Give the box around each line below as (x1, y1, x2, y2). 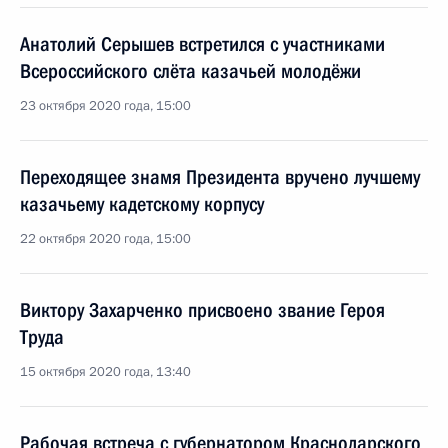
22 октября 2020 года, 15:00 (20, 230, 191, 248)
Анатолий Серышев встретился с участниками (20, 32, 385, 56)
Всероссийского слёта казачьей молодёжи (20, 59, 361, 83)
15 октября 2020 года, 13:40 (20, 363, 191, 381)
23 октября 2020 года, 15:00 (20, 97, 191, 115)
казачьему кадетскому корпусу (20, 192, 264, 216)
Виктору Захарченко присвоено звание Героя (20, 298, 385, 322)
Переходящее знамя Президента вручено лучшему (20, 165, 420, 189)
